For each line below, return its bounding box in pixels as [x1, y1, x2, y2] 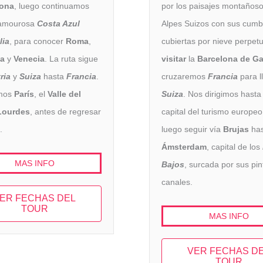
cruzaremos [161, 72, 208, 82]
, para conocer [9, 36, 66, 46]
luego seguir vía [161, 124, 223, 134]
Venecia [14, 54, 45, 64]
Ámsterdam [161, 142, 207, 152]
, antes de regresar [30, 107, 101, 117]
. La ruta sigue [45, 54, 98, 64]
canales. [161, 177, 193, 187]
